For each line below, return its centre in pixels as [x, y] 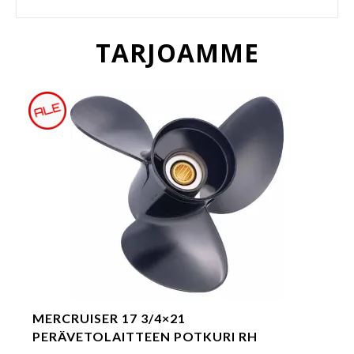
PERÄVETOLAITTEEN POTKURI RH [145, 336]
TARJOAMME [177, 53]
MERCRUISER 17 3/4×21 [109, 318]
